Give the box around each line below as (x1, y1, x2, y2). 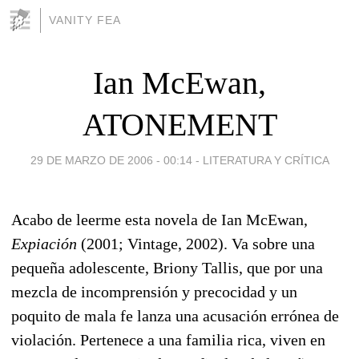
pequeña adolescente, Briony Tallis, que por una (11, 258, 323, 276)
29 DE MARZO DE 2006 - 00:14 (30, 153, 192, 167)
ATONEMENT (82, 106, 277, 143)
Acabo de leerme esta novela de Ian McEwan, (11, 210, 308, 228)
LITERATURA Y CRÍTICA (202, 153, 329, 167)
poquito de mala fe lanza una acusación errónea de (11, 306, 339, 325)
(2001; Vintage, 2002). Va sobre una (77, 234, 315, 252)
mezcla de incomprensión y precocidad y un (11, 282, 297, 301)
